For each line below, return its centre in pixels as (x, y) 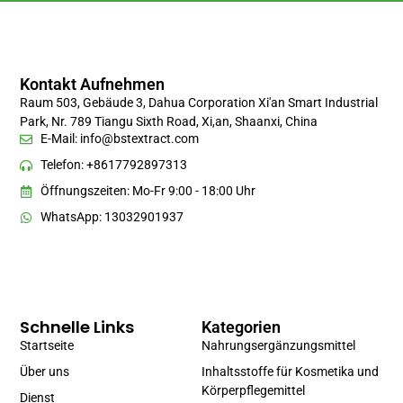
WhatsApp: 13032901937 (112, 217)
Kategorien (241, 327)
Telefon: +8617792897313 (113, 165)
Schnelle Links (77, 327)
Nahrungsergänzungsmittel (278, 346)
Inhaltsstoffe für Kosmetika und (290, 372)
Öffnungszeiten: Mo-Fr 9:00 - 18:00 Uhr (148, 191)
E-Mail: (60, 139)
